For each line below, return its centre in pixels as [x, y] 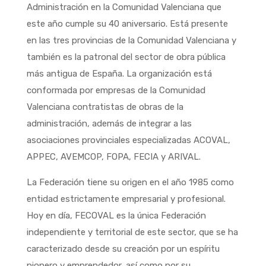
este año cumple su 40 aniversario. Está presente [127, 23]
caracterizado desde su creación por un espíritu [123, 248]
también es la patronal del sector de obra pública [126, 57]
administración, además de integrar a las [109, 123]
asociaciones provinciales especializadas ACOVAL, [128, 140]
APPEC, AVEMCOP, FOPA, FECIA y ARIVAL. [113, 156]
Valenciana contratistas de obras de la [105, 107]
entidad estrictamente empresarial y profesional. [126, 199]
